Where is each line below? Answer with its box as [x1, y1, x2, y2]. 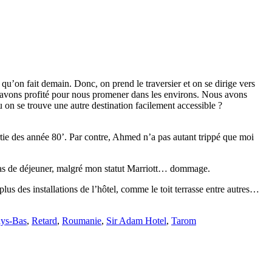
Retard [32, 215, 57, 226]
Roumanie [62, 215, 101, 226]
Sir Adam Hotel [106, 215, 166, 226]
